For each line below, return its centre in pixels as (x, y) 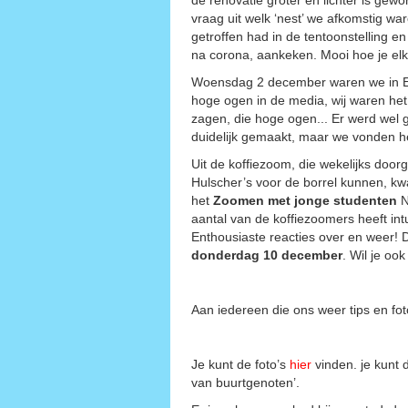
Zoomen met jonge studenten (305, 200)
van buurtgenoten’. (245, 382)
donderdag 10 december (267, 255)
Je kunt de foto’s (240, 364)
